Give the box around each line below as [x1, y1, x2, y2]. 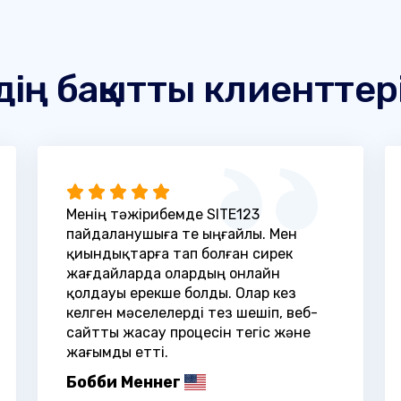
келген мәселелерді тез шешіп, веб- [65, 303, 318, 321]
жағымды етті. [65, 343, 168, 361]
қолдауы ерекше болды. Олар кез [65, 284, 296, 302]
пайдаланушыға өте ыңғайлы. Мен [65, 225, 297, 243]
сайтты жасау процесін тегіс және [65, 323, 311, 341]
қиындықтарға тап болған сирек [65, 244, 293, 262]
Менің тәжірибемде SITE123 [65, 205, 260, 223]
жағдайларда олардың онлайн [65, 264, 280, 282]
